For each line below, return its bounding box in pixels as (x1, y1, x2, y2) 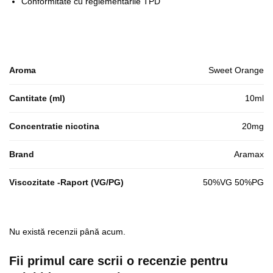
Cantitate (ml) (9, 93, 65, 103)
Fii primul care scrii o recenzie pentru (9, 253, 228, 268)
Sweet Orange (208, 65, 264, 75)
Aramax (234, 149, 264, 159)
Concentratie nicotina (9, 121, 99, 131)
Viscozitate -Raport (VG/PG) (9, 177, 124, 187)
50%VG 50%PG (203, 177, 264, 187)
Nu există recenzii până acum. (9, 226, 126, 236)
